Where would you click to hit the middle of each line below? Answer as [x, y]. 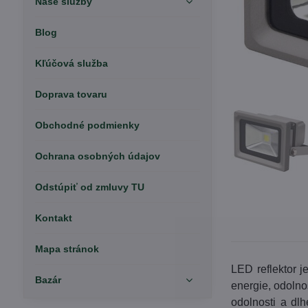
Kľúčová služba [71, 63]
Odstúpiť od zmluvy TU [89, 187]
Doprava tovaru [71, 94]
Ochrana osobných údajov [97, 156]
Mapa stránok [67, 249]
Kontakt [53, 218]
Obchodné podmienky [87, 125]
